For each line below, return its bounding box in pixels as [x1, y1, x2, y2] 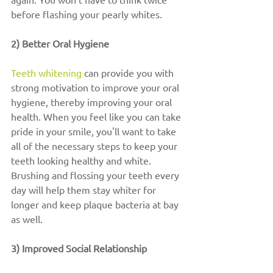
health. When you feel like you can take [11, 110, 183, 122]
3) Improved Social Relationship [11, 242, 147, 254]
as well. [11, 213, 43, 225]
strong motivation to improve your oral [11, 81, 182, 93]
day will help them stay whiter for [11, 183, 158, 196]
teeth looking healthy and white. [11, 154, 154, 166]
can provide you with [82, 66, 176, 79]
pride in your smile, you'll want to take [11, 125, 179, 137]
